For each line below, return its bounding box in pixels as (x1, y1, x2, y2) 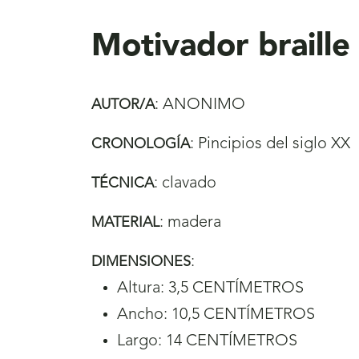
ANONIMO (163, 96, 245, 113)
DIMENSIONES (91, 254, 191, 269)
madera (167, 214, 221, 231)
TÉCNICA (91, 175, 154, 191)
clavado (162, 175, 216, 192)
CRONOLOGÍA (91, 136, 190, 151)
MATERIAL (91, 215, 159, 230)
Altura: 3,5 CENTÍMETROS (117, 280, 304, 296)
